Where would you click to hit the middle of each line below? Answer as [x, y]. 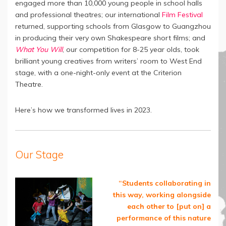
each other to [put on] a [169, 206]
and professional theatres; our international [89, 15]
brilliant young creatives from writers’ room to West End [108, 61]
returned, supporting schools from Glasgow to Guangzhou [113, 26]
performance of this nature [164, 218]
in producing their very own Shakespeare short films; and [110, 38]
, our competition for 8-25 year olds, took [131, 49]
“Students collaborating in [165, 183]
